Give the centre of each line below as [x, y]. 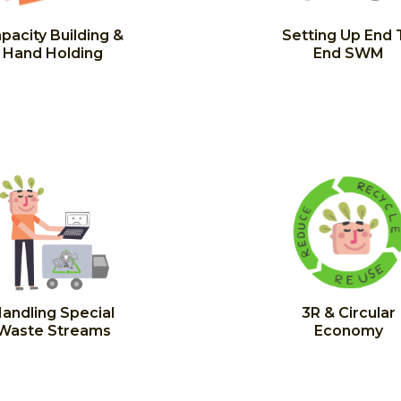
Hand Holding [53, 53]
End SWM [348, 53]
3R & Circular [348, 313]
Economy [348, 331]
